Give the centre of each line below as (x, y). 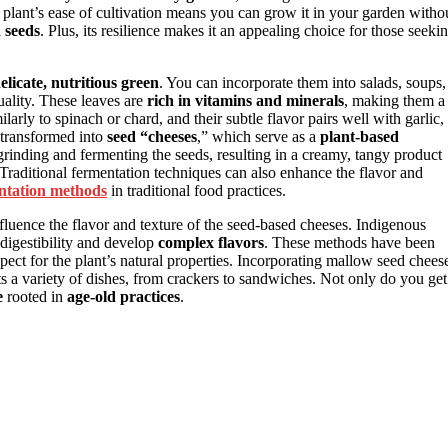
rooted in (35, 296)
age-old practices (123, 296)
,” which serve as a (258, 136)
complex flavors (211, 242)
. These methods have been (349, 242)
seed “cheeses (152, 136)
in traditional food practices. (196, 190)
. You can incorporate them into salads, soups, (302, 82)
